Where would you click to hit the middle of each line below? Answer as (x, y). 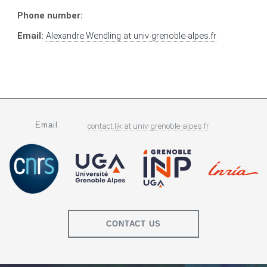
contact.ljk (105, 126)
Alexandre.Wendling (84, 36)
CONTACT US (133, 223)
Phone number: (50, 16)
